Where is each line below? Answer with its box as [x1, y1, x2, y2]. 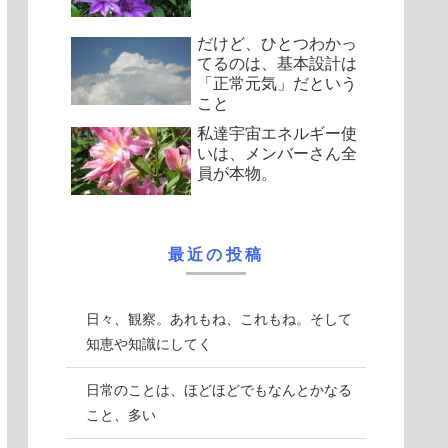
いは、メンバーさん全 [197, 144, 357, 162]
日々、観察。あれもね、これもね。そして [86, 310, 352, 327]
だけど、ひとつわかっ [197, 34, 357, 52]
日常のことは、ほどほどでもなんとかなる [86, 381, 352, 398]
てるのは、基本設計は [197, 54, 357, 72]
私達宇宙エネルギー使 [197, 124, 357, 142]
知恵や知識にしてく [86, 335, 212, 352]
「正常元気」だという [197, 74, 357, 92]
